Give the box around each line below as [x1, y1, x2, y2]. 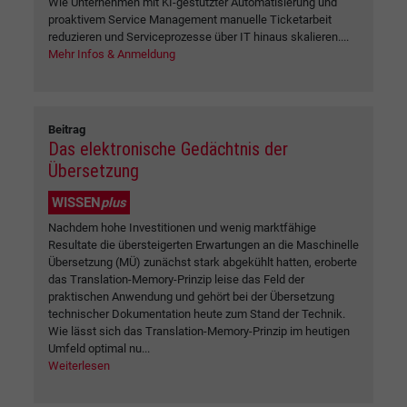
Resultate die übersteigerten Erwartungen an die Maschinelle [48, 237, 359, 252]
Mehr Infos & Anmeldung [48, 46, 175, 61]
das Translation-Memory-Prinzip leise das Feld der [48, 272, 304, 286]
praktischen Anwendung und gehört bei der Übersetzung [48, 289, 334, 303]
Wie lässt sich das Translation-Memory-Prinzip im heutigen [48, 323, 350, 338]
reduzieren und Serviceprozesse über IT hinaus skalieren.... [48, 29, 349, 44]
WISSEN [52, 194, 101, 211]
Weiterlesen [48, 358, 110, 372]
